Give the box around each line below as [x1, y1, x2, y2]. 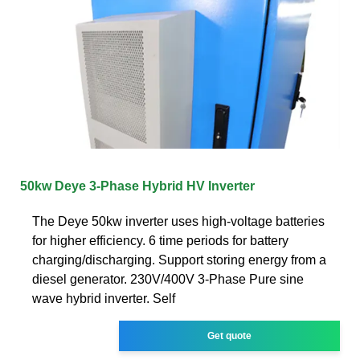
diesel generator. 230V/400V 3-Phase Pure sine [32, 272, 304, 286]
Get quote [207, 329, 252, 342]
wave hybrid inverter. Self [32, 291, 175, 305]
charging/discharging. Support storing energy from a [32, 252, 326, 267]
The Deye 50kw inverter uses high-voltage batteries [32, 214, 325, 228]
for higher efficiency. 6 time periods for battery [32, 233, 288, 247]
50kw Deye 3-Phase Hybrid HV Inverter [20, 178, 255, 193]
